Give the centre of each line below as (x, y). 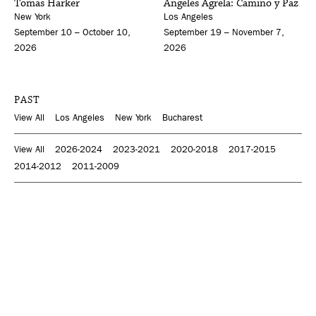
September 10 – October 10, (72, 32)
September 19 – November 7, (224, 32)
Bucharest (182, 117)
